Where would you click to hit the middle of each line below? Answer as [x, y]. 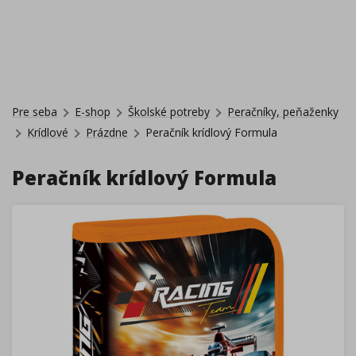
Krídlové [48, 132]
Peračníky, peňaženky [283, 112]
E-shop [93, 112]
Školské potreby [169, 112]
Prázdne [107, 132]
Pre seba [35, 112]
